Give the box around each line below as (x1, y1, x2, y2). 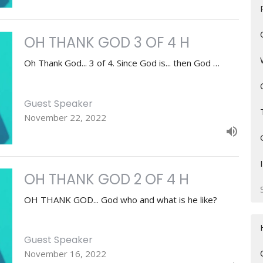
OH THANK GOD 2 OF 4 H (23, 169, 189, 189)
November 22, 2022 (23, 111, 106, 123)
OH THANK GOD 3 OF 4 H (23, 33, 190, 53)
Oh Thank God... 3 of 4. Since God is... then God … (23, 57, 220, 69)
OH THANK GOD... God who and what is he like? (23, 193, 217, 205)
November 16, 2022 (23, 248, 106, 260)
